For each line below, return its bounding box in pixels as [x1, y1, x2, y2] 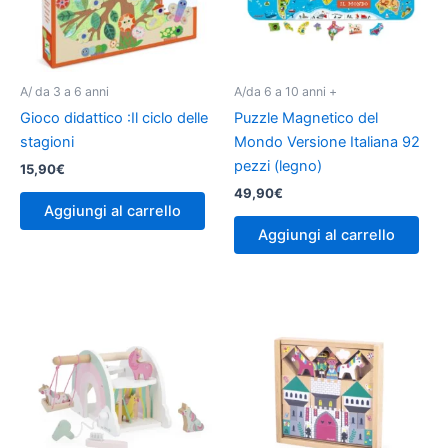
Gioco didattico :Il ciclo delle [20, 108, 208, 127]
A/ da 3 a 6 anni [20, 83, 109, 99]
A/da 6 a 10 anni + [234, 83, 337, 99]
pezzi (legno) [234, 156, 322, 175]
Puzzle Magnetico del [234, 108, 378, 127]
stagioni [20, 132, 74, 151]
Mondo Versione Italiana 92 [234, 132, 420, 151]
